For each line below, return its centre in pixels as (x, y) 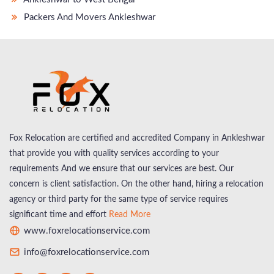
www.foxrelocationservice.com (86, 231)
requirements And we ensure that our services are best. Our (121, 168)
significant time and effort (59, 214)
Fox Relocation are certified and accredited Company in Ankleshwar (137, 138)
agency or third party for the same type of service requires (119, 199)
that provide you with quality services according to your (114, 153)
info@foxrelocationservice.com (85, 252)
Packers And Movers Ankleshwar (88, 17)
